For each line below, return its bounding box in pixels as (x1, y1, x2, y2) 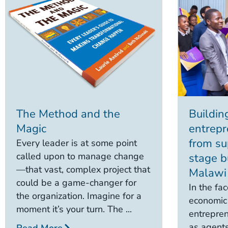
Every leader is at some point (16, 137, 137, 150)
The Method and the (16, 106, 120, 122)
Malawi (188, 165, 226, 181)
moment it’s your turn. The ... (16, 203, 132, 216)
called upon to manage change (16, 150, 144, 163)
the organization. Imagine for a (16, 190, 141, 203)
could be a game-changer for (16, 177, 136, 189)
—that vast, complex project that (16, 163, 150, 176)
